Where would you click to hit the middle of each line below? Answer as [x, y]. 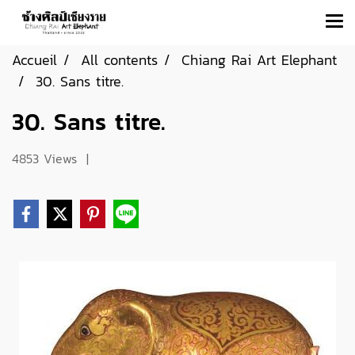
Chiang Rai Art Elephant [259, 60]
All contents [119, 60]
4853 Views [44, 158]
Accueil [34, 60]
